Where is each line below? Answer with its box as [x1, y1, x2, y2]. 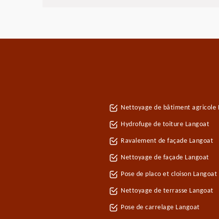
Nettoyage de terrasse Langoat [121, 187, 214, 195]
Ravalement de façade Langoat [121, 137, 213, 145]
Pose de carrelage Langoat [121, 204, 200, 211]
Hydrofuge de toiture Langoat [121, 121, 209, 128]
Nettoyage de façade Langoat [121, 154, 209, 161]
